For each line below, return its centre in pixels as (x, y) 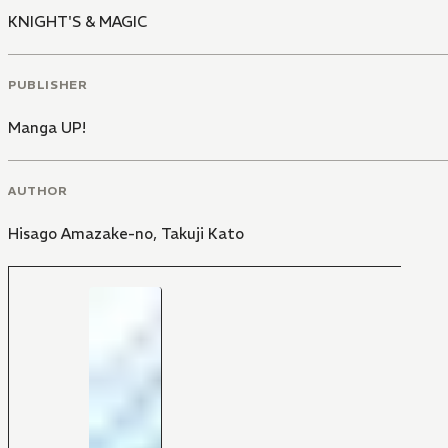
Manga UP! (47, 127)
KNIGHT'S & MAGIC (77, 22)
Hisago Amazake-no (80, 233)
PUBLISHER (48, 84)
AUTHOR (38, 190)
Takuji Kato (202, 233)
